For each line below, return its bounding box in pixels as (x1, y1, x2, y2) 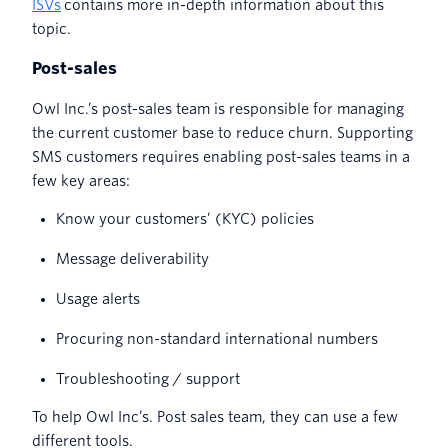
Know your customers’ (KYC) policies (56, 211, 314, 228)
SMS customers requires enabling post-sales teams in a (32, 149, 410, 166)
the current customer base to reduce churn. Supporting (32, 125, 413, 142)
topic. (32, 21, 71, 38)
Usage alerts (56, 291, 140, 308)
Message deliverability (56, 251, 209, 268)
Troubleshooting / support (56, 371, 240, 388)
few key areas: (32, 173, 130, 190)
